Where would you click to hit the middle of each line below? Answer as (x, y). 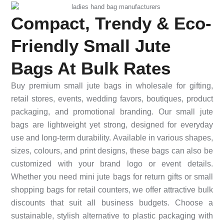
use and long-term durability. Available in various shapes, (112, 138)
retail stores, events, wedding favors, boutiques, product (112, 99)
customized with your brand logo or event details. (112, 164)
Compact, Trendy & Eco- (111, 23)
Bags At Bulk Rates (91, 68)
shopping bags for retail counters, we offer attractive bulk (112, 190)
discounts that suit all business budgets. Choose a (112, 203)
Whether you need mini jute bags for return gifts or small (112, 177)
